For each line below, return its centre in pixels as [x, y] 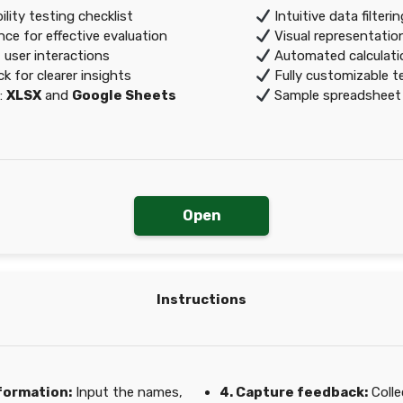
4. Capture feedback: [294, 392]
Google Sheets [125, 95]
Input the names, [127, 392]
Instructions [201, 300]
